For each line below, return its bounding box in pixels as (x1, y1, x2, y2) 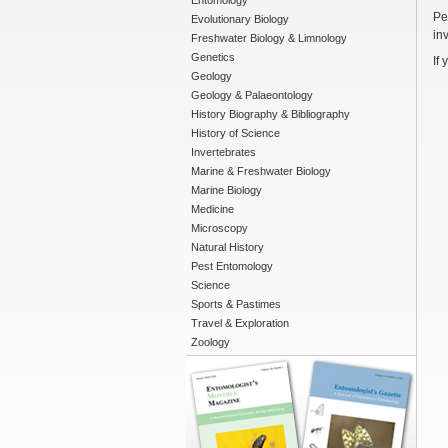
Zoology (191, 336, 230, 348)
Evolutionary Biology (191, 13, 289, 25)
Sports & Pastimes (191, 298, 281, 310)
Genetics (191, 51, 235, 63)
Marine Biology (191, 184, 262, 196)
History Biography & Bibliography (191, 108, 350, 120)
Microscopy (191, 222, 248, 234)
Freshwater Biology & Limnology (191, 32, 347, 44)
